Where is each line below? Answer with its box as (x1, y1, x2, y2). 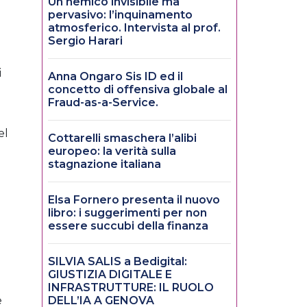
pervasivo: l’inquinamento (48, 8, 193, 22)
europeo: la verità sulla (48, 145, 176, 158)
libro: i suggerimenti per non (48, 206, 207, 220)
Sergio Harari (48, 34, 123, 48)
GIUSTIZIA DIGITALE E (48, 268, 172, 282)
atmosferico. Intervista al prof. (48, 21, 221, 35)
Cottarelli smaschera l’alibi (48, 132, 197, 145)
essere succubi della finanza (48, 219, 208, 233)
